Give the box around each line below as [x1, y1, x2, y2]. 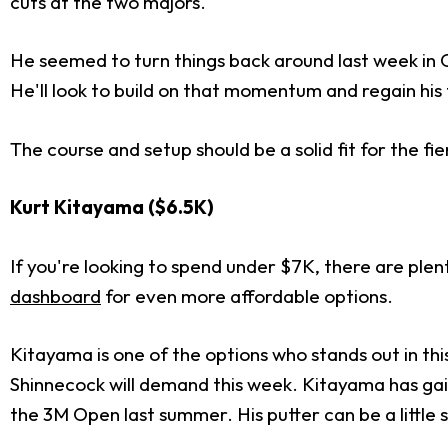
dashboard [10, 283, 101, 308]
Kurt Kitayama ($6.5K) [10, 195, 218, 220]
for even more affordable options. [101, 283, 393, 308]
